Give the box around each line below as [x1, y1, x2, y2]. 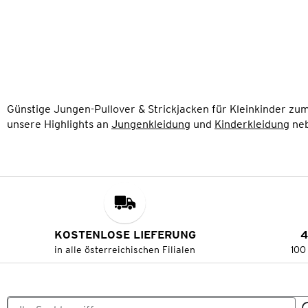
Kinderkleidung [214, 117, 289, 131]
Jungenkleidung [111, 117, 190, 131]
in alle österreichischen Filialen [54, 244, 196, 256]
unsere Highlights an [7, 117, 111, 131]
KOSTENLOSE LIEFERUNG [54, 228, 196, 242]
